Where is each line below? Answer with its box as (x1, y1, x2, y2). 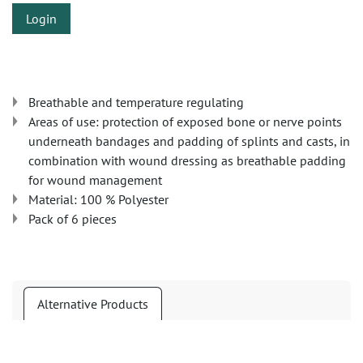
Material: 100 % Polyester (28, 191, 169, 207)
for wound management (28, 172, 162, 188)
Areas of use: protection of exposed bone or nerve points (28, 113, 342, 130)
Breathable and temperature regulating (28, 94, 244, 110)
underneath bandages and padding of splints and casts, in (28, 133, 350, 149)
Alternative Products (37, 296, 148, 312)
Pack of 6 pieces (28, 211, 117, 227)
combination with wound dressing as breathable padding (28, 152, 346, 169)
